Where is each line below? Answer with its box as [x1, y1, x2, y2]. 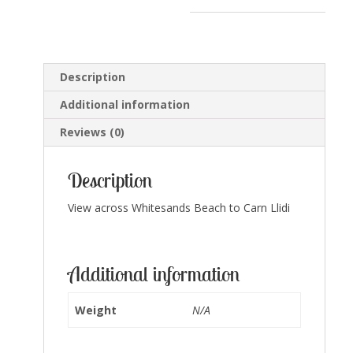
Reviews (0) [59, 124, 124, 139]
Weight [75, 303, 117, 318]
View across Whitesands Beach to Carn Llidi [67, 200, 290, 215]
